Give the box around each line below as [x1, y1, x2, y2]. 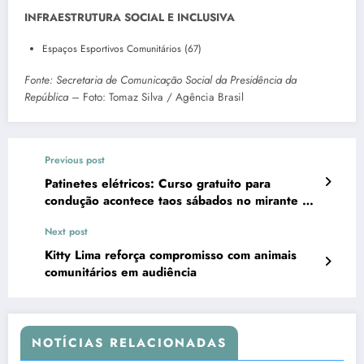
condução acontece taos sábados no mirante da [45, 192, 316, 210]
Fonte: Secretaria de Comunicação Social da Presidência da [24, 72, 297, 89]
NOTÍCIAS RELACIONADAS [32, 334, 227, 353]
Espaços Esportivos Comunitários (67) [42, 41, 201, 57]
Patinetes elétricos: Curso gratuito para [45, 175, 271, 193]
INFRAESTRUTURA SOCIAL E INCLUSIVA [24, 10, 235, 26]
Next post [45, 224, 88, 240]
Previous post [45, 153, 105, 168]
